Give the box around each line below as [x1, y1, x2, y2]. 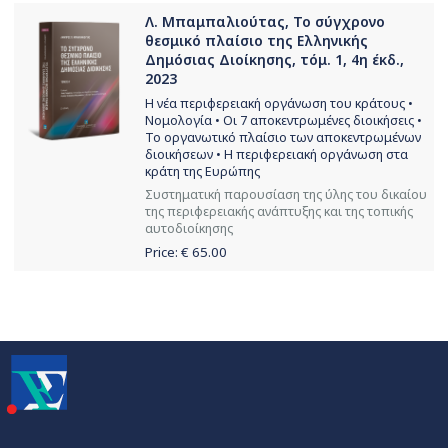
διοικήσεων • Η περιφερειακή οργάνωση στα [145, 145, 408, 163]
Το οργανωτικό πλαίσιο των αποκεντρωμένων [145, 128, 421, 146]
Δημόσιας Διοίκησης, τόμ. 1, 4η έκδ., [145, 49, 404, 69]
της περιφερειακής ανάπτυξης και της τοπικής [145, 202, 413, 220]
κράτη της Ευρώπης [145, 162, 260, 180]
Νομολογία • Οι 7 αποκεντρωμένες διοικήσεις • [145, 111, 422, 129]
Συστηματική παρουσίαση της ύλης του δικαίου [145, 185, 427, 203]
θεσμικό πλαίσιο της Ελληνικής [145, 30, 368, 50]
